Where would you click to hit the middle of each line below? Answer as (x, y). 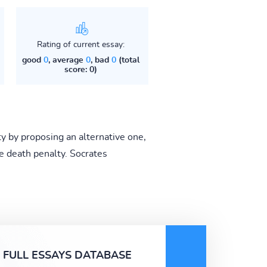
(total (128, 60)
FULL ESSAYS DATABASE (67, 255)
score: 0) (80, 69)
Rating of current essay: (80, 44)
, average (67, 60)
